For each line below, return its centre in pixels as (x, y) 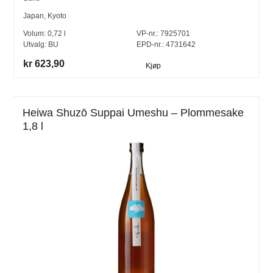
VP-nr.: (147, 34)
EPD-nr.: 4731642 (166, 45)
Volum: (36, 34)
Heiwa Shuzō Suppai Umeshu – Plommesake (133, 113)
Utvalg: (36, 45)
